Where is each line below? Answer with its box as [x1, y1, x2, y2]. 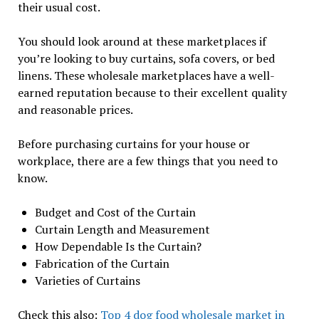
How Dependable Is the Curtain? [34, 238, 202, 254]
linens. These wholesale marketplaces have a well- [17, 67, 275, 83]
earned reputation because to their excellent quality [17, 84, 287, 100]
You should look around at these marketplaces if [17, 33, 266, 49]
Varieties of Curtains [34, 272, 143, 288]
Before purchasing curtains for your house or [17, 135, 250, 152]
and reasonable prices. [17, 101, 133, 117]
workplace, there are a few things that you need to [17, 152, 278, 169]
